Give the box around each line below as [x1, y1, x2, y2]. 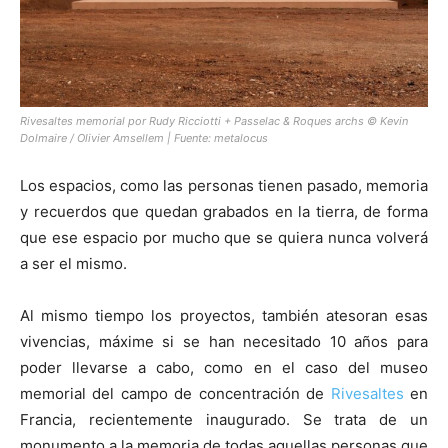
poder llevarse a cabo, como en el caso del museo [20, 357, 428, 377]
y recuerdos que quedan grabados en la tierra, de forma [20, 201, 428, 221]
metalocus [214, 130, 268, 145]
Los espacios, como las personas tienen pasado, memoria [20, 175, 428, 195]
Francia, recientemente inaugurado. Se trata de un [20, 409, 428, 429]
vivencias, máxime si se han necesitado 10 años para [20, 331, 428, 351]
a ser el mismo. [20, 253, 127, 273]
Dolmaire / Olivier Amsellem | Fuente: [20, 130, 214, 145]
